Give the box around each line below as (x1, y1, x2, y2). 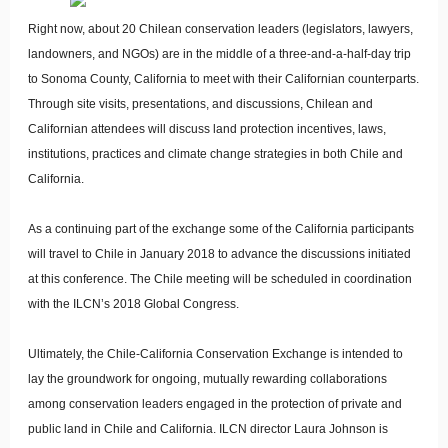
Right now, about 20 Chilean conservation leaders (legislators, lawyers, (28, 22, 413, 36)
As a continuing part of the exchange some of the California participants (28, 222, 414, 236)
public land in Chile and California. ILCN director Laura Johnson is (28, 422, 388, 436)
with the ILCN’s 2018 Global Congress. (28, 297, 242, 311)
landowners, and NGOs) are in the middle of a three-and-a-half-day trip (28, 47, 411, 61)
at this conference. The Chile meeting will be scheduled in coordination (28, 272, 412, 286)
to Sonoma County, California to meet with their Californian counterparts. (28, 72, 419, 86)
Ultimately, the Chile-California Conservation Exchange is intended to (28, 347, 403, 361)
